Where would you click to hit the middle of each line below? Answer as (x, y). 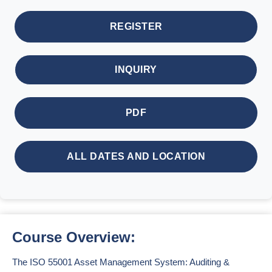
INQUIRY (136, 70)
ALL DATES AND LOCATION (136, 156)
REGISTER (136, 26)
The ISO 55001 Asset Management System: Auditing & (121, 262)
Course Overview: (74, 237)
